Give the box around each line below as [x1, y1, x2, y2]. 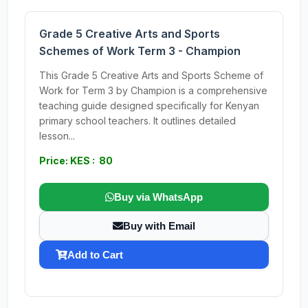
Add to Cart [67, 249, 123, 261]
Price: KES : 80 [39, 155, 113, 166]
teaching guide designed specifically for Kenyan [39, 100, 259, 111]
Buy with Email [123, 220, 195, 232]
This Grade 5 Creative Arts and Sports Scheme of [39, 69, 263, 81]
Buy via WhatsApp [114, 191, 203, 203]
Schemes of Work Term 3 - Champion [39, 44, 241, 58]
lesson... [39, 130, 75, 142]
